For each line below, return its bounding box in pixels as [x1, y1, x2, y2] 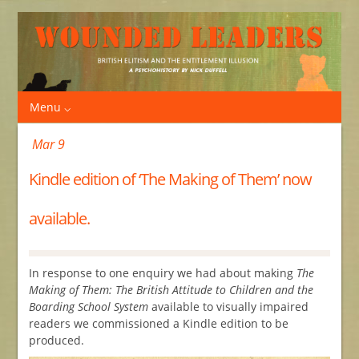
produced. [28, 332, 84, 348]
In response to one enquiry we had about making [28, 264, 296, 280]
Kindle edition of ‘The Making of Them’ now [28, 167, 312, 190]
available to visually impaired [147, 298, 309, 314]
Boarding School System [28, 298, 148, 314]
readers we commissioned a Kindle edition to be [28, 315, 288, 331]
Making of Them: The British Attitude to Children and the [28, 281, 313, 297]
